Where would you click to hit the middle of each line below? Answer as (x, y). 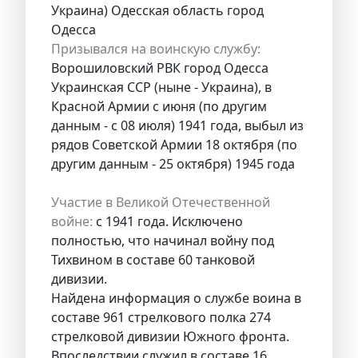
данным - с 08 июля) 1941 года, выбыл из (177, 125)
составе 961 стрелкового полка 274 (161, 317)
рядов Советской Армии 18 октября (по (174, 144)
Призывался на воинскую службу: (156, 48)
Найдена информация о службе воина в (176, 298)
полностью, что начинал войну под (163, 240)
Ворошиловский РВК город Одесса (160, 68)
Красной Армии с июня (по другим (159, 106)
